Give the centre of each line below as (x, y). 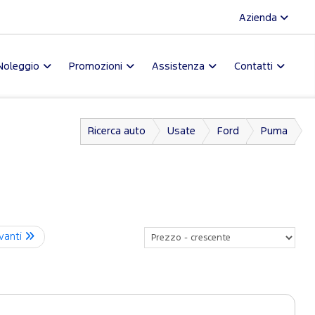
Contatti (253, 66)
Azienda (259, 18)
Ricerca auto (117, 131)
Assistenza (178, 66)
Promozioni (96, 66)
